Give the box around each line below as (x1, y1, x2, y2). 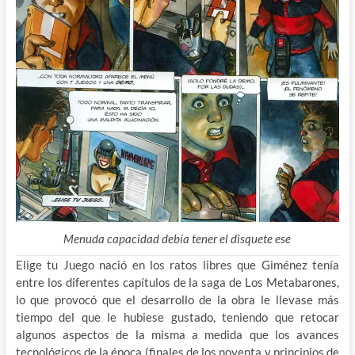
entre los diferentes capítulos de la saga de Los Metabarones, (15, 275, 340, 290)
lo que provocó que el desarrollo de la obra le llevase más (15, 292, 340, 307)
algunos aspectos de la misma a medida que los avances (15, 327, 340, 342)
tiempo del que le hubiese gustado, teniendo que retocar (15, 310, 340, 325)
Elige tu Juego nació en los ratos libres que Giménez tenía (15, 258, 340, 273)
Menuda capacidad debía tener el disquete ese (63, 231, 292, 246)
